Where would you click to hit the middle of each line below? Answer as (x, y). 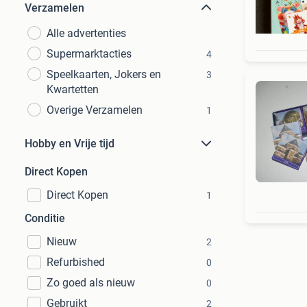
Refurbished (76, 262)
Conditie (45, 218)
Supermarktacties (89, 54)
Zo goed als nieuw (91, 283)
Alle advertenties (86, 33)
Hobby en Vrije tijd (70, 144)
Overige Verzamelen (95, 110)
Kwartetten (73, 89)
